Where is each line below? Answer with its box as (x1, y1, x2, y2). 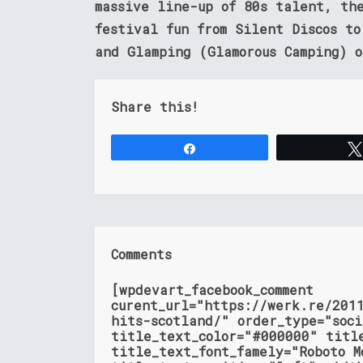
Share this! (111, 98, 199, 116)
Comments (111, 246, 172, 263)
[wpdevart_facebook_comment (111, 281, 314, 299)
